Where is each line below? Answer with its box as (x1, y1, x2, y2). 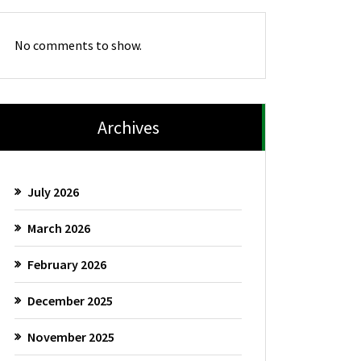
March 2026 (27, 219, 91, 236)
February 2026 (27, 255, 107, 272)
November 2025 (27, 328, 115, 345)
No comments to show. (15, 37, 143, 54)
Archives (97, 116, 160, 139)
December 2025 (27, 292, 114, 309)
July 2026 (27, 183, 80, 200)
